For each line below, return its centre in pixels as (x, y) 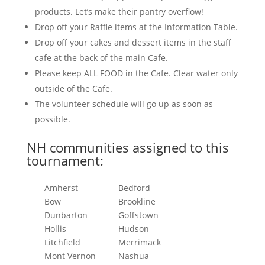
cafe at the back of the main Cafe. (101, 58)
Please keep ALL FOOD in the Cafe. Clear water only (136, 73)
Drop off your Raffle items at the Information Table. (136, 27)
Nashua (133, 256)
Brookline (137, 201)
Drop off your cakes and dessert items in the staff (133, 42)
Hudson (133, 229)
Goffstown (138, 215)
